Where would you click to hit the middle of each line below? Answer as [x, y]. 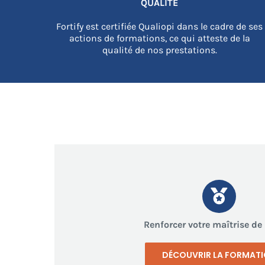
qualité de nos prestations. [159, 50]
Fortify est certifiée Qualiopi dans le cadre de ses [160, 26]
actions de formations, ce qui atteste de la [159, 38]
